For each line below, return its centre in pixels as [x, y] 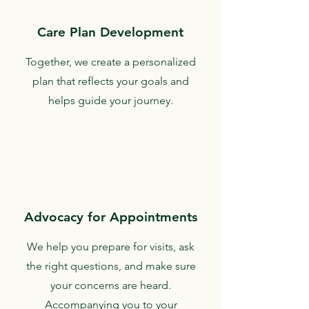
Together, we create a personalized [111, 62]
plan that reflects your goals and [111, 81]
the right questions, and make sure [111, 266]
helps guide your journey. [111, 100]
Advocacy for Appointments [110, 217]
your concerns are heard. [111, 285]
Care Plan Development [110, 32]
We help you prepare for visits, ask [111, 247]
